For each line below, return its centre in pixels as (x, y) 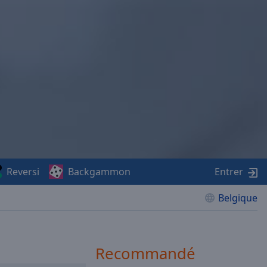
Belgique (238, 198)
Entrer (229, 172)
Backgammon (100, 172)
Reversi (23, 172)
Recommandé (145, 253)
